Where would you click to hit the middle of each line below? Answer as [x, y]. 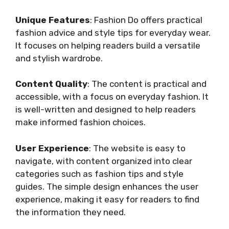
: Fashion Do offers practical [146, 20]
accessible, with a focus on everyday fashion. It [112, 97]
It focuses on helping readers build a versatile [108, 45]
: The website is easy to [137, 148]
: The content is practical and [147, 84]
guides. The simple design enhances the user [107, 186]
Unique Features [53, 20]
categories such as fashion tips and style [99, 174]
